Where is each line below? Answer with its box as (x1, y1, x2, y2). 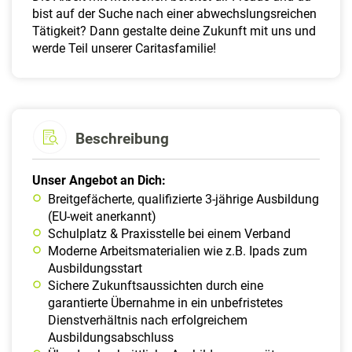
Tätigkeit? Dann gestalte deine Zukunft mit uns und (32, 23, 316, 38)
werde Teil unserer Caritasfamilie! (32, 40, 216, 56)
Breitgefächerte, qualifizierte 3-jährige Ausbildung (48, 191, 319, 207)
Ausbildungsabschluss (48, 329, 174, 345)
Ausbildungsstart (48, 260, 142, 276)
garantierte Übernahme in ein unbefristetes (48, 295, 283, 310)
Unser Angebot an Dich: (32, 172, 166, 188)
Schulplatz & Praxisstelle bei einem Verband (48, 225, 291, 241)
